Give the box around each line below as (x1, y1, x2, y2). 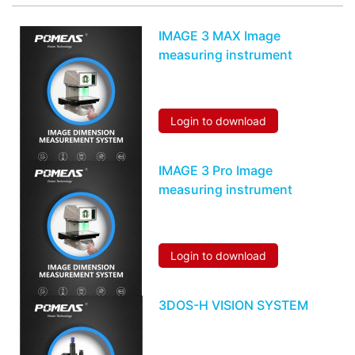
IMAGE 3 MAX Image (158, 27, 281, 44)
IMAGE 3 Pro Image (158, 162, 273, 178)
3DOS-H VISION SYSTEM (158, 296, 308, 313)
